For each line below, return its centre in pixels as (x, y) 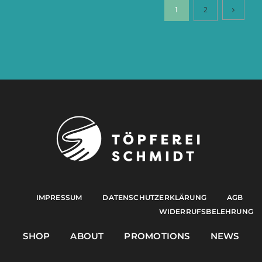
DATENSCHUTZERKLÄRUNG (154, 197)
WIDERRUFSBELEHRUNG (206, 211)
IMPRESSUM (59, 197)
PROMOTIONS (157, 236)
